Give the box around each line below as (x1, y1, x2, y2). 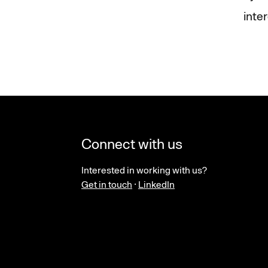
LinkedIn (138, 178, 175, 190)
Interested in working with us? (81, 164, 207, 176)
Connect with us (81, 135, 182, 153)
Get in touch (81, 178, 132, 190)
